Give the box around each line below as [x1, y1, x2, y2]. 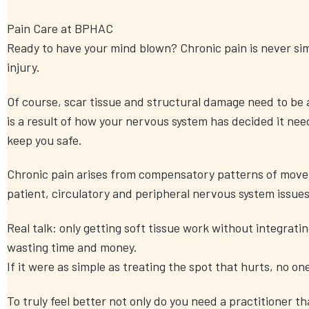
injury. [7, 59, 40, 75]
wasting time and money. [7, 239, 137, 255]
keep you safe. [7, 132, 82, 148]
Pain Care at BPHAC [7, 21, 113, 37]
